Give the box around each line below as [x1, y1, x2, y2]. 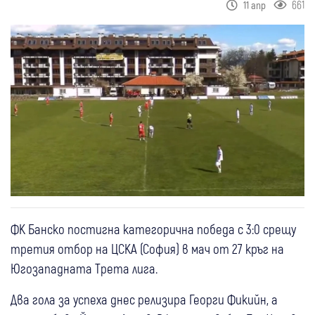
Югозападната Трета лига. [11, 260, 157, 277]
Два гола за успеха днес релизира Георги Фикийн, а [11, 291, 278, 308]
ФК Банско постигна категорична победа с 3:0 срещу [11, 221, 296, 238]
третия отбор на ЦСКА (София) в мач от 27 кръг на [11, 240, 284, 257]
